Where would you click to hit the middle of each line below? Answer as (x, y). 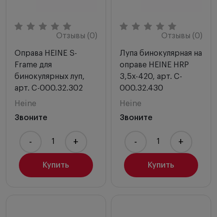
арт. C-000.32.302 (49, 88)
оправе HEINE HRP (154, 65)
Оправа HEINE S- (46, 53)
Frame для (33, 65)
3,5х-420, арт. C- (151, 76)
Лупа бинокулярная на (161, 53)
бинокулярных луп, (50, 76)
